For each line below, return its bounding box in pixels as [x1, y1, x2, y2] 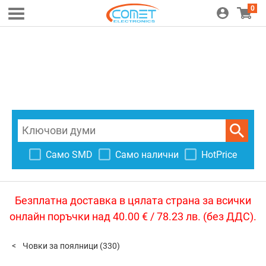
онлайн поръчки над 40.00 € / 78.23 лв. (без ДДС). [9, 210, 256, 223]
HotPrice [201, 148, 237, 160]
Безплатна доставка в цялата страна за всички [15, 194, 251, 207]
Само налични [115, 148, 179, 160]
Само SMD [46, 148, 93, 160]
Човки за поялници [23, 241, 99, 251]
